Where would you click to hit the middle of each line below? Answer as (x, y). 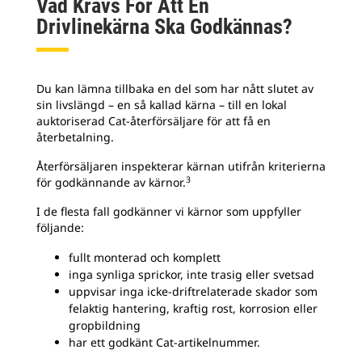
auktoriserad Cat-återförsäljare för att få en (154, 121)
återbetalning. (75, 137)
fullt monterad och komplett (145, 257)
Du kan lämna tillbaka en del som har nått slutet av (175, 88)
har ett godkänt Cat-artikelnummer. (164, 342)
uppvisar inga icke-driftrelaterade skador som (193, 291)
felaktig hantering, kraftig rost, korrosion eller (193, 308)
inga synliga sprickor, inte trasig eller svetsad (192, 274)
